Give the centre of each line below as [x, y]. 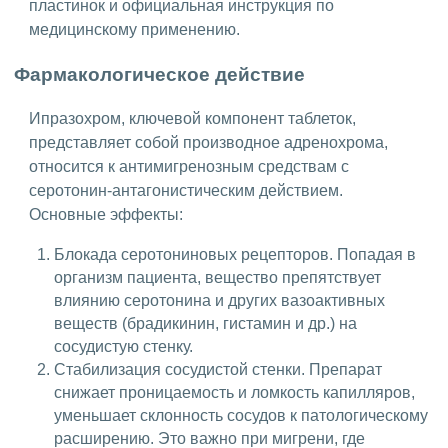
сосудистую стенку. [123, 346]
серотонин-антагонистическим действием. [186, 190]
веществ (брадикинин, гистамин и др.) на [205, 323]
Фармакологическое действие [162, 74]
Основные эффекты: [106, 214]
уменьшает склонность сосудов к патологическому [241, 415]
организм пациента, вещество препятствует [217, 277]
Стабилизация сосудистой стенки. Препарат [218, 369]
